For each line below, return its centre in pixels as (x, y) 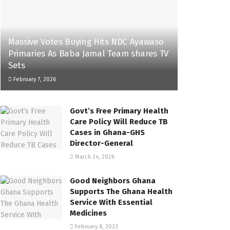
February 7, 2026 (34, 79)
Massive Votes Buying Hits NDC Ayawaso (86, 42)
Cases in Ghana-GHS (107, 132)
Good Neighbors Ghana (113, 180)
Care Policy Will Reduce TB (119, 121)
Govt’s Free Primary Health (119, 111)
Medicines (88, 213)
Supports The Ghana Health (121, 191)
